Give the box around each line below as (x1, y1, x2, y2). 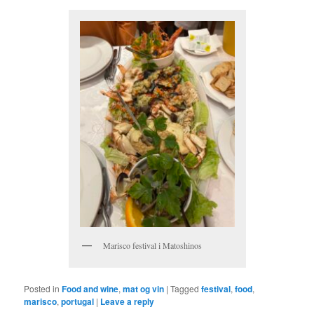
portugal (61, 294, 95, 308)
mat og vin (123, 282, 165, 295)
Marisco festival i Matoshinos (102, 240, 202, 252)
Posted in (24, 282, 60, 294)
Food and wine (62, 282, 119, 295)
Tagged (170, 282, 200, 294)
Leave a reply (100, 294, 155, 308)
